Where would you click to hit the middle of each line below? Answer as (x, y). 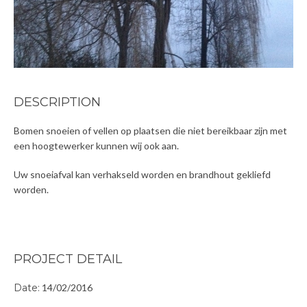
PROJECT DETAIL (68, 259)
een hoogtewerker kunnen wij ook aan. (96, 146)
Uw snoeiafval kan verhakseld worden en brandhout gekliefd (142, 175)
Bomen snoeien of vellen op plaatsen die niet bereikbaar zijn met (150, 131)
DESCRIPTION (57, 102)
